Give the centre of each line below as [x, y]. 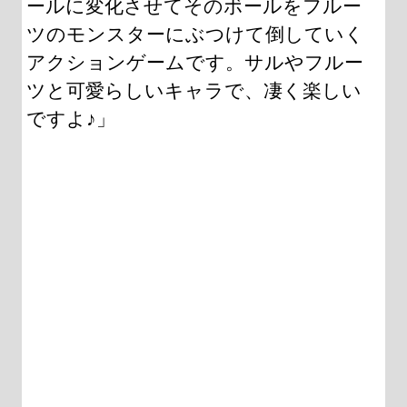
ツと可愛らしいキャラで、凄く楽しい [194, 90]
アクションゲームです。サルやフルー [195, 62]
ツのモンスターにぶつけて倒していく [195, 34]
